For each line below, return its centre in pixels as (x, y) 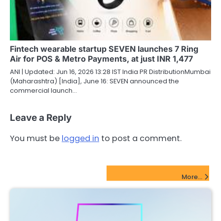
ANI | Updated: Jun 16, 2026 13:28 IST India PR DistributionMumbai (110, 72)
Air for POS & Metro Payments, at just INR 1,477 (101, 59)
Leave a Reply (41, 118)
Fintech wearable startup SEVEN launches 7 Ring (104, 49)
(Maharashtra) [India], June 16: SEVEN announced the (94, 81)
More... (192, 177)
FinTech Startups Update (61, 173)
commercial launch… (43, 91)
